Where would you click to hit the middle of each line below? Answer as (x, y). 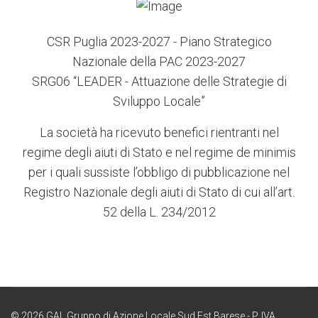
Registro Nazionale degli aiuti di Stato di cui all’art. (159, 192)
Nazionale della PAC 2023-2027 (159, 61)
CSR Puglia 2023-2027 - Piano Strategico (159, 41)
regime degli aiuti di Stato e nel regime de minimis (159, 152)
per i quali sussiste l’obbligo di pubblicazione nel (159, 172)
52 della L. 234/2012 (159, 212)
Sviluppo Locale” (159, 101)
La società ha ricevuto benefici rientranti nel (159, 132)
